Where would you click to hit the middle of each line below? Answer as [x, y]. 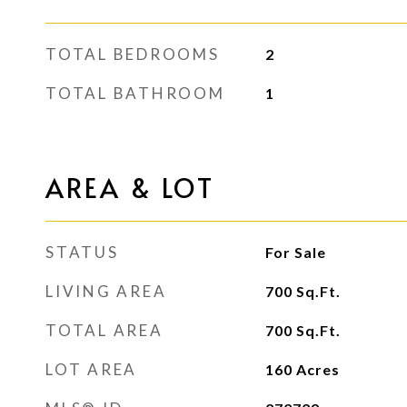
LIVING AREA [106, 291]
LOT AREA [91, 369]
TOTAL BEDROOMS [133, 54]
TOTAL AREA [104, 330]
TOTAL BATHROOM [135, 93]
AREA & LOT [130, 187]
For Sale [295, 252]
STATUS [82, 252]
